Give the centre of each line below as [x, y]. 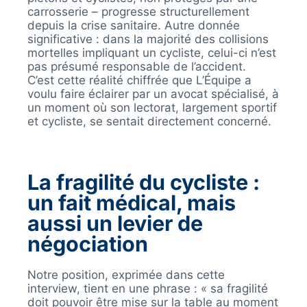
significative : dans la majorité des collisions [148, 39]
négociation [87, 244]
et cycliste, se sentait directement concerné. [149, 122]
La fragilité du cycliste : [143, 182]
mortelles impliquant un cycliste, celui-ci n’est [151, 53]
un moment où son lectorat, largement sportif [152, 108]
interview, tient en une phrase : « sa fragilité [147, 289]
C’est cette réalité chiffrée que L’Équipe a [139, 81]
